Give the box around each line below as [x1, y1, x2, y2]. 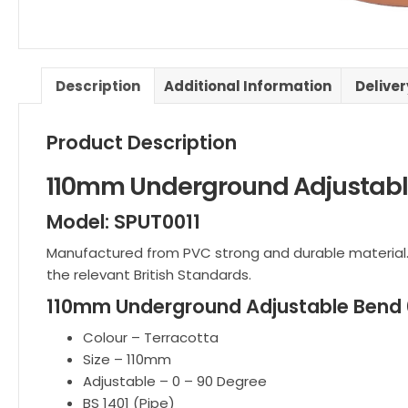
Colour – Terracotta [83, 328, 219, 347]
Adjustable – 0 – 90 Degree [83, 372, 267, 391]
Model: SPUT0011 [46, 209, 200, 235]
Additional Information [164, 76, 331, 96]
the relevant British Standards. [46, 265, 251, 284]
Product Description [46, 129, 237, 156]
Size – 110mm [83, 350, 171, 369]
